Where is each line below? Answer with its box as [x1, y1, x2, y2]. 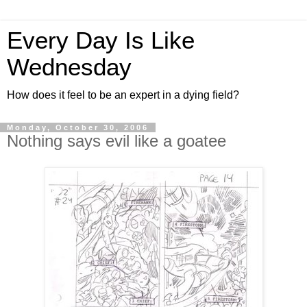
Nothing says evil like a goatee [7, 132, 226, 150]
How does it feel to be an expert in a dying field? [7, 89, 239, 101]
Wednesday [7, 54, 132, 80]
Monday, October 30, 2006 [7, 123, 149, 132]
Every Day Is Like [7, 27, 195, 53]
